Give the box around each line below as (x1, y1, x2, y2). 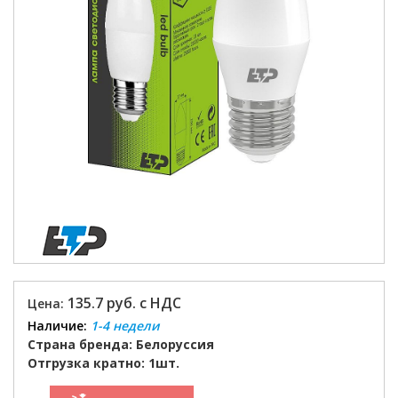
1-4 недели (91, 317, 159, 334)
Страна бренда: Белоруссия (28, 336, 214, 353)
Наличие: (28, 317, 87, 334)
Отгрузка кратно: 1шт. (28, 354, 179, 371)
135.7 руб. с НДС (68, 293, 181, 313)
